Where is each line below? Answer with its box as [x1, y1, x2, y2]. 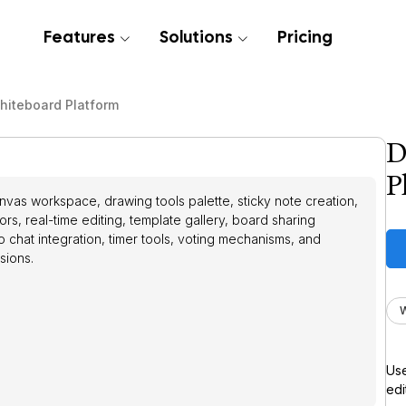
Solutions [159, 26, 236, 48]
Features [43, 26, 118, 48]
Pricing [277, 26, 333, 48]
